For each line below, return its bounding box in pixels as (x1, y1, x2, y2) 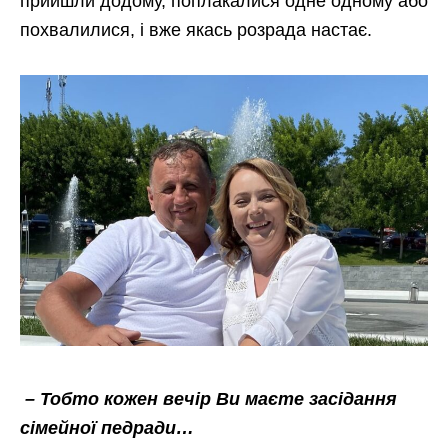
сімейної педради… (20, 418, 194, 439)
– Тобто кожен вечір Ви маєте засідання (25, 389, 397, 410)
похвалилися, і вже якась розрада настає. (20, 20, 372, 40)
